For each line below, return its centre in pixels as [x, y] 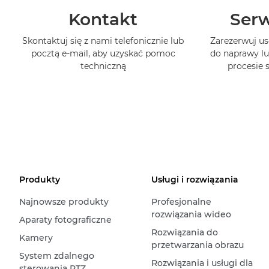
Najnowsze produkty [64, 201]
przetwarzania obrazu [197, 245]
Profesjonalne [181, 201]
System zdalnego [57, 255]
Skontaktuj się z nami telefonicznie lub [103, 41]
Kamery [36, 237]
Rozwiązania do [184, 232]
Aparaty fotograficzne [65, 219]
